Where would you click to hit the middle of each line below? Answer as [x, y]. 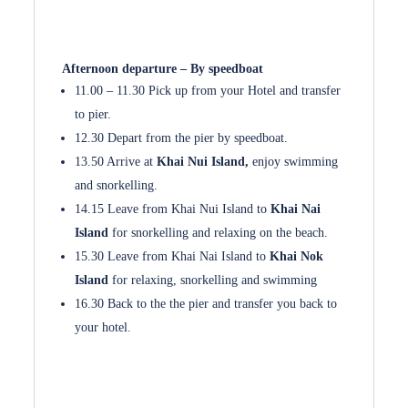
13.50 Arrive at [116, 162]
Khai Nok [295, 256]
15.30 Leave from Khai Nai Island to [171, 256]
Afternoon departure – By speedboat [163, 69]
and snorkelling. [117, 185]
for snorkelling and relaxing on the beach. [219, 233]
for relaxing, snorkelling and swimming [215, 280]
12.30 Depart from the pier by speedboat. [182, 138]
